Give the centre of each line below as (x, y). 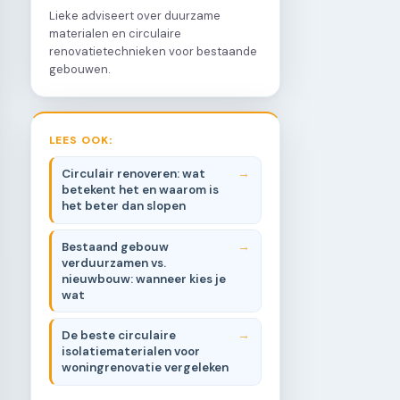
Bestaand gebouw (116, 246)
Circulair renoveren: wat (134, 174)
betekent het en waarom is (141, 190)
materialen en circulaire (115, 33)
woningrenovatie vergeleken (146, 367)
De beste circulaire (119, 335)
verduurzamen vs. (114, 262)
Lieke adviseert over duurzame (135, 15)
